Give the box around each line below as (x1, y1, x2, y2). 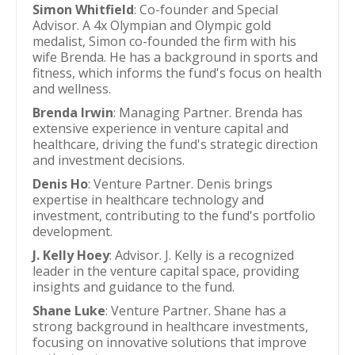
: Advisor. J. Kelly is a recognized (109, 246, 294, 264)
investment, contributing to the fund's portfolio (32, 207, 315, 224)
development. (32, 223, 113, 240)
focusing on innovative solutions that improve (32, 334, 307, 351)
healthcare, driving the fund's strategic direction (32, 136, 318, 153)
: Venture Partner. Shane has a (105, 302, 286, 319)
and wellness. (32, 80, 111, 97)
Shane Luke (32, 302, 105, 319)
